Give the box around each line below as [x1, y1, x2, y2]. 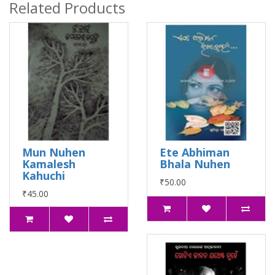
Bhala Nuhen [160, 157, 230, 171]
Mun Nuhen [22, 145, 85, 160]
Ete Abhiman [160, 145, 230, 160]
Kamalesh [22, 157, 76, 171]
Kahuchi [22, 168, 65, 183]
